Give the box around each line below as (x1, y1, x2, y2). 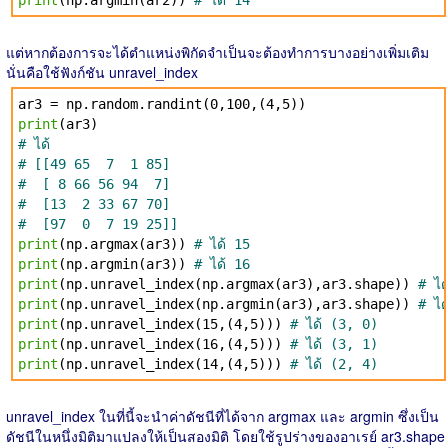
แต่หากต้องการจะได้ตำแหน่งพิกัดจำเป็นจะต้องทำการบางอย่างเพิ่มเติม (6, 42, 429, 62)
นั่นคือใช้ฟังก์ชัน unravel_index (6, 62, 198, 82)
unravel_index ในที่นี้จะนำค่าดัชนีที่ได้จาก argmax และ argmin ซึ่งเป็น (6, 406, 439, 426)
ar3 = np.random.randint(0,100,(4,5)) (18, 96, 306, 112)
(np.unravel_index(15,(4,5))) (58, 316, 290, 332)
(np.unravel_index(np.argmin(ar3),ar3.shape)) (58, 296, 418, 312)
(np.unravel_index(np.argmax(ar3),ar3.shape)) (58, 276, 418, 292)
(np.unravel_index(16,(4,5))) (58, 336, 290, 352)
